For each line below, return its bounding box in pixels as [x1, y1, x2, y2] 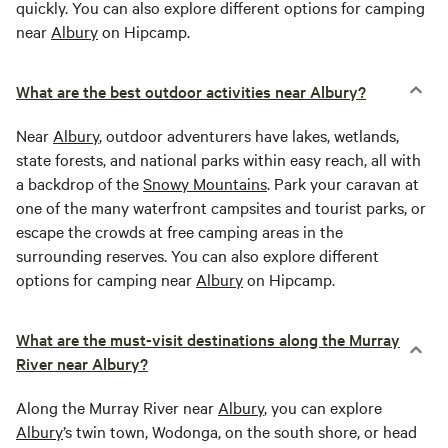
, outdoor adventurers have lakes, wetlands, [99, 124, 399, 147]
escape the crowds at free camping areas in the [16, 220, 343, 243]
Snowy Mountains [143, 172, 267, 195]
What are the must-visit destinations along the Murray [16, 328, 400, 351]
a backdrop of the [16, 172, 143, 195]
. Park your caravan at [267, 172, 419, 195]
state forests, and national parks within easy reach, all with [16, 148, 421, 171]
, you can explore [264, 396, 382, 419]
